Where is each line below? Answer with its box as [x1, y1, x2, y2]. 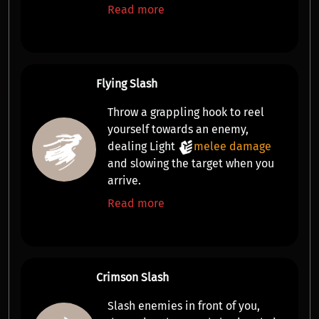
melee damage [193, 140, 271, 153]
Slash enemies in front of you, [107, 299, 260, 313]
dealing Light [107, 140, 178, 153]
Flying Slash [95, 77, 157, 90]
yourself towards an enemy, [107, 122, 249, 136]
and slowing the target [107, 157, 223, 170]
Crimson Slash [95, 271, 169, 284]
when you [222, 157, 274, 170]
